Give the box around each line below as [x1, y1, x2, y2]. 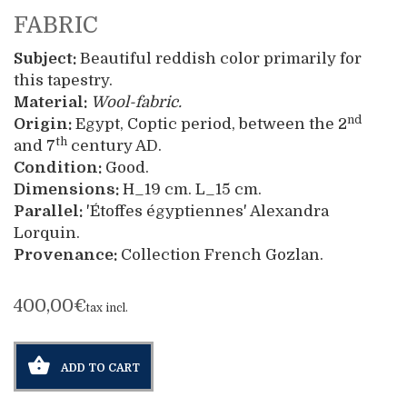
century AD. [67, 137, 162, 154]
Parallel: [14, 203, 83, 220]
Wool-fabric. [91, 94, 182, 111]
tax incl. [86, 302, 128, 314]
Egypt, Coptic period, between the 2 [72, 115, 347, 133]
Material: [14, 94, 87, 111]
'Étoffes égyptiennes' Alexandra [83, 203, 329, 220]
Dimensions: [14, 181, 119, 198]
